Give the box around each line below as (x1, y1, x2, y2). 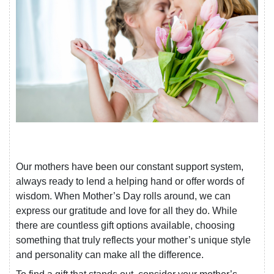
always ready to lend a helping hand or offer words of (16, 176, 244, 187)
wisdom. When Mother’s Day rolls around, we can (16, 191, 231, 202)
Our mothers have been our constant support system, (16, 161, 243, 172)
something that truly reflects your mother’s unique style (16, 235, 251, 246)
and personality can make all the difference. (16, 250, 204, 261)
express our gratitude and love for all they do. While (16, 206, 237, 217)
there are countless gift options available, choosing (16, 220, 235, 231)
